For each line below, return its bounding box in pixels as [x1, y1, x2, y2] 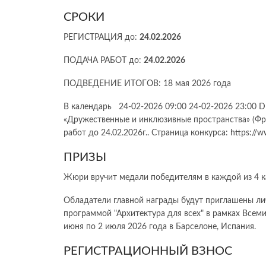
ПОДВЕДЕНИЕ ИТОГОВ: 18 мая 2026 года [64, 80, 231, 88]
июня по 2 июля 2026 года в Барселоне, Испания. [64, 223, 256, 232]
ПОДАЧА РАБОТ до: [64, 56, 144, 65]
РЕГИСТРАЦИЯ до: [64, 33, 140, 42]
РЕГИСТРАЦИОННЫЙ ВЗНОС [64, 245, 232, 258]
